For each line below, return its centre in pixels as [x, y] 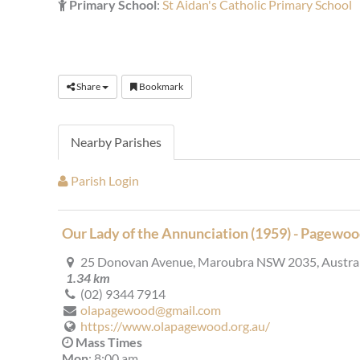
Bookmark [160, 87]
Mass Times [108, 342]
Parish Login [104, 181]
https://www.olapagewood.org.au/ [175, 326]
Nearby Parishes [116, 142]
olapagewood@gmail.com [151, 310]
